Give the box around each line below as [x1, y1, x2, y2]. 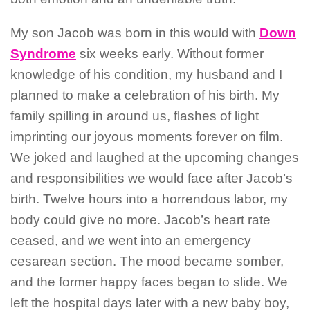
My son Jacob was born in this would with [10, 25, 259, 40]
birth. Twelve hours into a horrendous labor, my [10, 191, 288, 206]
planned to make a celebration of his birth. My [10, 87, 280, 102]
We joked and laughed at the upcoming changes [10, 149, 299, 165]
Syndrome [10, 46, 76, 61]
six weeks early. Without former [76, 46, 264, 61]
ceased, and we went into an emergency [10, 232, 251, 248]
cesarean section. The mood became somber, [10, 253, 284, 268]
